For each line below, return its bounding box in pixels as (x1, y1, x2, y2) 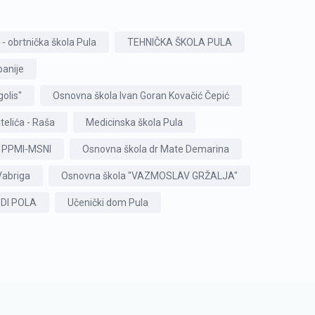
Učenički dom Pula (67, 197, 148, 208)
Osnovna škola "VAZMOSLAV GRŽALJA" (61, 170, 238, 181)
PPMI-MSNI (1, 143, 51, 155)
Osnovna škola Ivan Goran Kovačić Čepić (53, 90, 229, 101)
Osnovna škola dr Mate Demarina (82, 143, 229, 155)
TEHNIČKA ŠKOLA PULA (127, 37, 232, 48)
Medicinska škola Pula (86, 117, 183, 128)
